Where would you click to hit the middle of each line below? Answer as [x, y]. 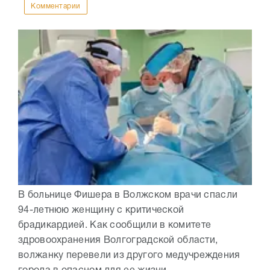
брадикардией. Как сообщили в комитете [115, 225]
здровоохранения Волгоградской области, [118, 240]
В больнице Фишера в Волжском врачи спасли [128, 195]
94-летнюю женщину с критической [101, 210]
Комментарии [56, 6]
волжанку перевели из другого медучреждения [129, 255]
